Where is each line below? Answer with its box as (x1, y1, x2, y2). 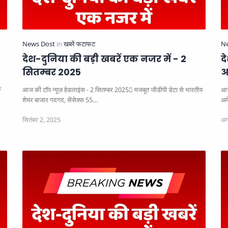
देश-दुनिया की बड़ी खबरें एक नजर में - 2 (22, 53, 186, 66)
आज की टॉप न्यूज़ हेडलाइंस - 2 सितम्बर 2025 (22, 85, 129, 95)
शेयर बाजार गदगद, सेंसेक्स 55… (22, 96, 98, 105)
